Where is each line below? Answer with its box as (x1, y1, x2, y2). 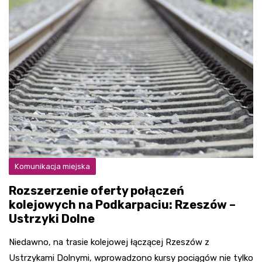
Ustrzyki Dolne (9, 211, 95, 226)
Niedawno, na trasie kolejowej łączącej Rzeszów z (9, 236, 209, 247)
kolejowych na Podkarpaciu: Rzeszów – (9, 197, 236, 212)
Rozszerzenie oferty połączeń (9, 183, 184, 198)
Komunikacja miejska (15, 161, 90, 171)
